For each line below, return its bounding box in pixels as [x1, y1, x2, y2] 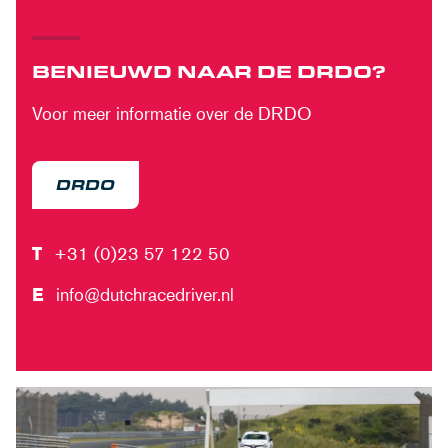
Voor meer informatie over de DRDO [32, 102, 312, 124]
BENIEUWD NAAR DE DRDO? [32, 58, 386, 83]
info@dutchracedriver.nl [56, 283, 234, 305]
